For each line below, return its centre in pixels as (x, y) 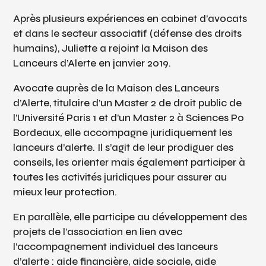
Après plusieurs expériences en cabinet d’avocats (130, 18)
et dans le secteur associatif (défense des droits (128, 33)
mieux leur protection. (65, 192)
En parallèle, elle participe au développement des (130, 217)
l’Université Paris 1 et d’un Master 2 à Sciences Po (129, 118)
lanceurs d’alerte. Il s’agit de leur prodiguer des (123, 147)
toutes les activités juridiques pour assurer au (120, 177)
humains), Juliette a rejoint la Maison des (111, 48)
